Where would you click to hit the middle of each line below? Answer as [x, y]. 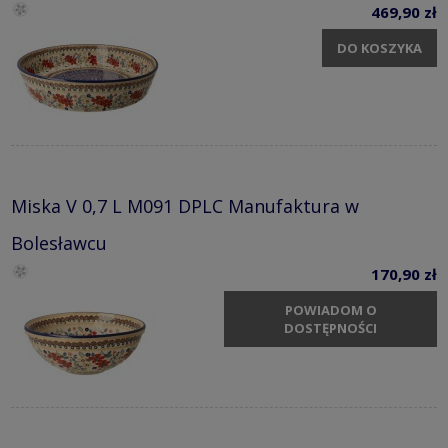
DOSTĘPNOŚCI [330, 327]
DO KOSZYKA [379, 47]
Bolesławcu [59, 243]
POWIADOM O [330, 309]
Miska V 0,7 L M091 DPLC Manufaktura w [185, 206]
